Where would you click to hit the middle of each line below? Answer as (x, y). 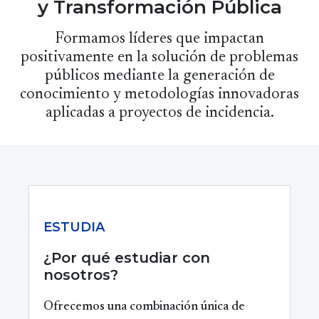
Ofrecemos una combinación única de (144, 307)
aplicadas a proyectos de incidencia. (159, 114)
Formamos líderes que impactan (159, 40)
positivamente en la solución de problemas (159, 58)
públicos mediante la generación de (159, 77)
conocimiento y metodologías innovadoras (159, 95)
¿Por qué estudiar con (127, 258)
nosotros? (81, 275)
